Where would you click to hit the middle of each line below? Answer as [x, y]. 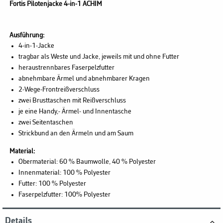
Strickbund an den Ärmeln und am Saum [76, 134]
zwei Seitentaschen [46, 123]
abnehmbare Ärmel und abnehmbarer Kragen [84, 79]
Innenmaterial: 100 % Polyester [64, 173]
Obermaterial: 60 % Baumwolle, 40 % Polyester [87, 162]
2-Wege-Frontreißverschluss [59, 90]
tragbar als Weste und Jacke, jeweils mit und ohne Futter [99, 57]
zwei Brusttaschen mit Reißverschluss [72, 101]
